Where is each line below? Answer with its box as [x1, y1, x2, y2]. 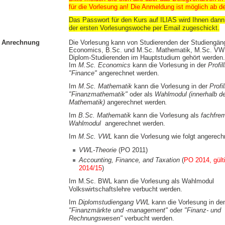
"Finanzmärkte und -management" [68, 206, 170, 214]
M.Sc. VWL [78, 133, 112, 141]
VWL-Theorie [78, 146, 117, 154]
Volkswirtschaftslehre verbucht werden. [68, 185, 182, 193]
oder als [127, 90, 155, 98]
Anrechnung [1, 39, 40, 47]
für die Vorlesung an [68, 3, 127, 11]
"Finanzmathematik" [68, 90, 128, 98]
